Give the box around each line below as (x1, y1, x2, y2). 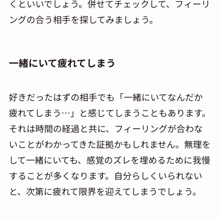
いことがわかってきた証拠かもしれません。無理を (8, 137, 211, 150)
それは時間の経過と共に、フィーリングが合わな (8, 121, 203, 135)
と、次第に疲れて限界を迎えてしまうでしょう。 (8, 184, 201, 197)
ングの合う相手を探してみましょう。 (8, 13, 158, 26)
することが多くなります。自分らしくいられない (8, 168, 202, 182)
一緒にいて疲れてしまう (8, 55, 116, 70)
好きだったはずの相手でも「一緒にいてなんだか (8, 90, 203, 103)
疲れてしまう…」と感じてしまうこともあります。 (8, 106, 211, 119)
